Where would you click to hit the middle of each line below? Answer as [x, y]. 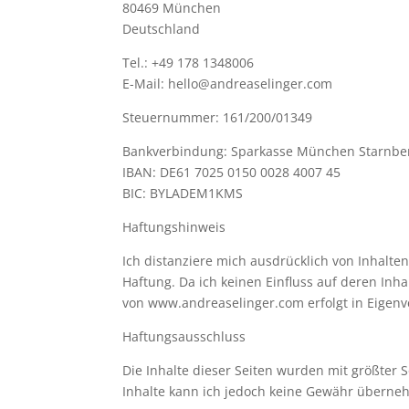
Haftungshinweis [174, 227]
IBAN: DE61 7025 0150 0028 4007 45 [232, 172]
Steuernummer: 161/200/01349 [218, 117]
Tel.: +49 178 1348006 [189, 63]
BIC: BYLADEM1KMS [183, 193]
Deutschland [162, 29]
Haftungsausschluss [184, 336]
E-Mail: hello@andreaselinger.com [228, 84]
